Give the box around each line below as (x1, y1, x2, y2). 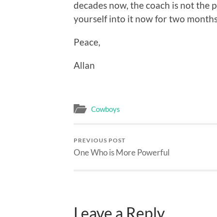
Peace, (74, 36, 100, 47)
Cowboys (91, 105, 120, 114)
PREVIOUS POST (74, 137, 125, 144)
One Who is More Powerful (74, 147, 170, 158)
